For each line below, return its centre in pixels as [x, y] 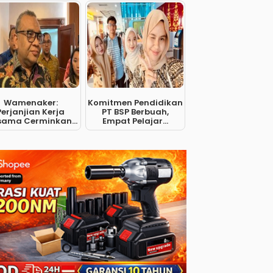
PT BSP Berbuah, [135, 112]
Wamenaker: [30, 103]
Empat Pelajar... [135, 121]
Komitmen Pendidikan [135, 103]
